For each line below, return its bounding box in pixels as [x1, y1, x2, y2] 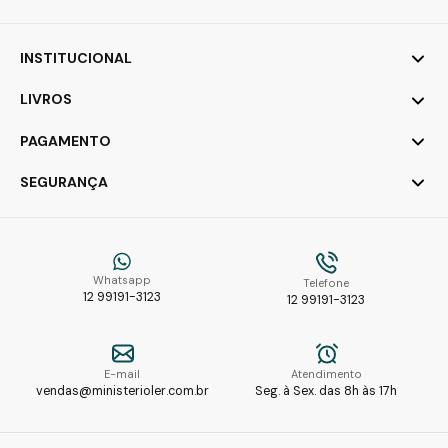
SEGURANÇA [20, 173, 108, 192]
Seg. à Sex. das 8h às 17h [255, 383, 397, 400]
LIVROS [20, 90, 72, 109]
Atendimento [290, 367, 362, 382]
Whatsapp [93, 273, 151, 288]
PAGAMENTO [20, 131, 111, 150]
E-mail [104, 367, 140, 382]
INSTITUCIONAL [20, 48, 132, 67]
